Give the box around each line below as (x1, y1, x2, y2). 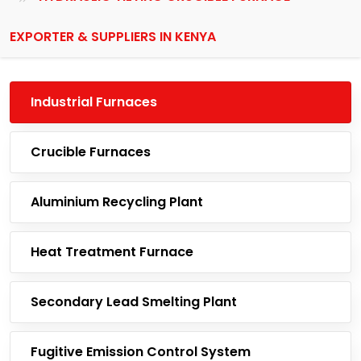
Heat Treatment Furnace (31, 243, 193, 261)
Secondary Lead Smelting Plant (31, 293, 237, 311)
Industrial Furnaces (31, 93, 157, 111)
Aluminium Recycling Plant (31, 193, 203, 211)
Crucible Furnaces (31, 143, 151, 161)
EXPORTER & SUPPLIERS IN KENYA (10, 27, 216, 46)
